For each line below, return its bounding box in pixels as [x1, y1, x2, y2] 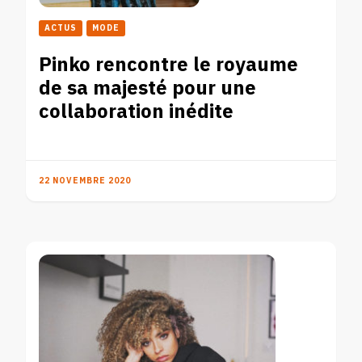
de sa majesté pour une [39, 73, 256, 103]
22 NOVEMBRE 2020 [39, 174, 131, 187]
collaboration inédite [39, 96, 234, 127]
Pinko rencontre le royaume [39, 49, 298, 80]
